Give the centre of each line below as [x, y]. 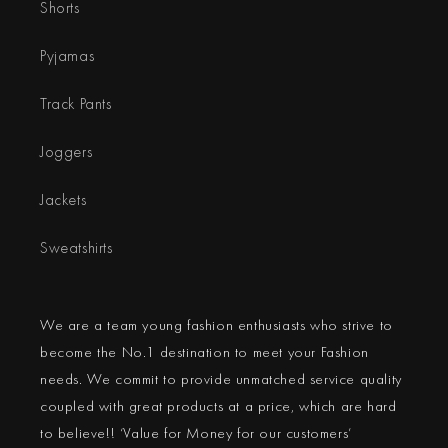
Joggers [66, 151]
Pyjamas [67, 55]
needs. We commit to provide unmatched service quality [221, 379]
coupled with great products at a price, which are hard [218, 406]
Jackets [63, 199]
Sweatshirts [76, 247]
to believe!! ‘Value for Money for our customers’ [196, 433]
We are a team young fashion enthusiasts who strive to [216, 325]
